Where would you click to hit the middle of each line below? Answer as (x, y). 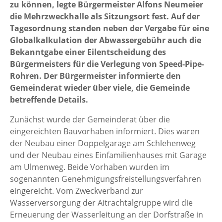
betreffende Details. (49, 100)
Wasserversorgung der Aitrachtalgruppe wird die (101, 203)
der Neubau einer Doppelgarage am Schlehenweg (103, 143)
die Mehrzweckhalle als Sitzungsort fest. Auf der (105, 17)
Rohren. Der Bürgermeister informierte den (95, 76)
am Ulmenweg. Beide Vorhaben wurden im (90, 167)
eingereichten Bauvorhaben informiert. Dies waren (105, 132)
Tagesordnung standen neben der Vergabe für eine (110, 28)
